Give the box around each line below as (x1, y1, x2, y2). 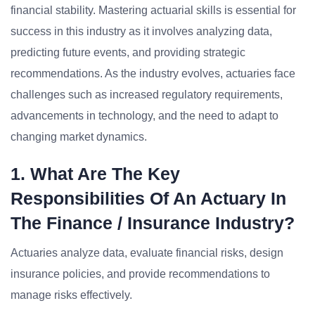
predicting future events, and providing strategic (11, 46, 245, 58)
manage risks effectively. (11, 289, 132, 301)
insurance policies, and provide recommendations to (11, 268, 270, 280)
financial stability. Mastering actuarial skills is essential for (11, 4, 296, 16)
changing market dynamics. (11, 131, 147, 143)
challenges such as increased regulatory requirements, (11, 89, 283, 101)
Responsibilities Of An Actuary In (11, 188, 286, 208)
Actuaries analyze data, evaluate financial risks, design (11, 247, 283, 259)
